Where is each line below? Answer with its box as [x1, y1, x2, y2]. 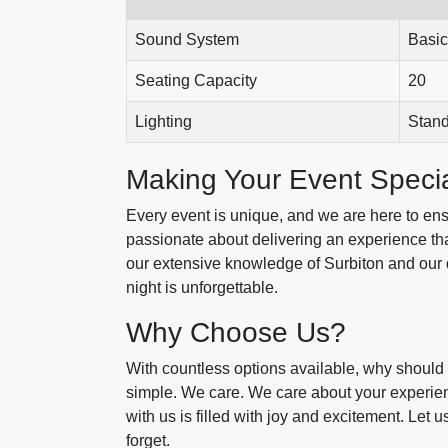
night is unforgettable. [126, 279, 278, 296]
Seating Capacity [135, 72, 257, 89]
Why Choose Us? [126, 317, 346, 348]
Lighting [135, 113, 192, 130]
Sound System [135, 31, 239, 48]
